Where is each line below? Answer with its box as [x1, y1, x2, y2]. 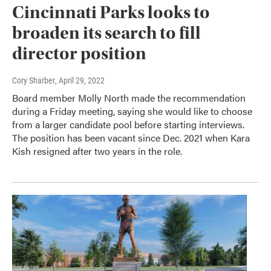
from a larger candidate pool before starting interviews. [12, 117, 244, 132]
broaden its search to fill [12, 22, 201, 44]
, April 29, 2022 [55, 76, 105, 86]
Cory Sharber [12, 76, 55, 86]
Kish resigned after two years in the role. [12, 144, 182, 158]
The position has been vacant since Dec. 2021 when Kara [12, 131, 250, 145]
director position [12, 43, 146, 65]
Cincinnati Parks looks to [12, 2, 210, 24]
